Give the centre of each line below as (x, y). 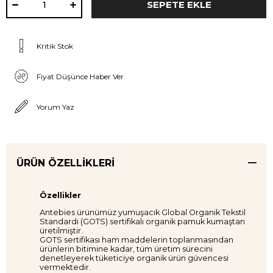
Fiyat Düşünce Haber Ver (80, 76)
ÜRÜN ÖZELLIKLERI (66, 163)
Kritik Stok (55, 46)
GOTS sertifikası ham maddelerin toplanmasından (136, 239)
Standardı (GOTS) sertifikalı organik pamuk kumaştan (142, 221)
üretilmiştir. (61, 230)
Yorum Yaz (55, 107)
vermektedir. (65, 267)
